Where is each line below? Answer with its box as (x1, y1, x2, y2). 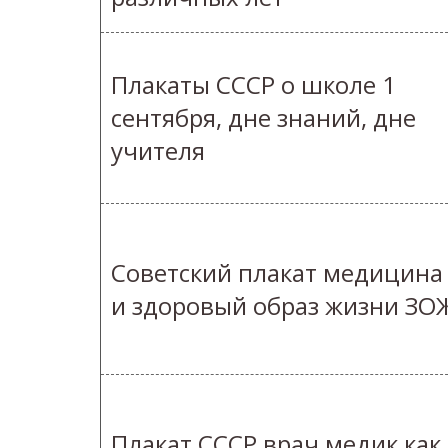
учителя (111, 134, 205, 168)
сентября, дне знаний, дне (111, 101, 416, 135)
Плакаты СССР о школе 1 (111, 68, 396, 102)
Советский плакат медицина (111, 256, 443, 290)
